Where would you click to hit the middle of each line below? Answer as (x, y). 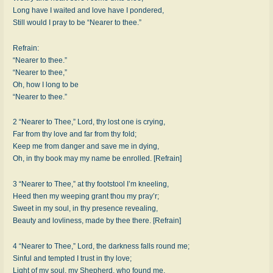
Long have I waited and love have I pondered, (88, 11)
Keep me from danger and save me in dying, (86, 147)
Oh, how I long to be (46, 84)
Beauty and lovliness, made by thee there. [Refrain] (97, 220)
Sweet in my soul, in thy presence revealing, (85, 208)
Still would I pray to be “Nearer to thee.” (77, 23)
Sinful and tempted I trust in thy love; (72, 258)
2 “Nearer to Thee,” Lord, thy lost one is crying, (89, 122)
